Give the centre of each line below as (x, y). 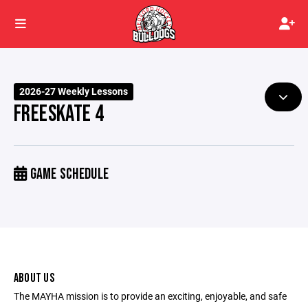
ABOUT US (34, 278)
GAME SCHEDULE (68, 174)
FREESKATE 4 (59, 114)
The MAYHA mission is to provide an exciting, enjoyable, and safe (150, 296)
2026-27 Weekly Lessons (74, 91)
